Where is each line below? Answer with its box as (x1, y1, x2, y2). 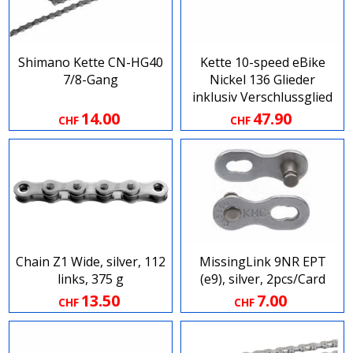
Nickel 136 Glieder (210, 71, 315, 89)
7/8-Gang (63, 71, 118, 89)
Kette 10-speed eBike (199, 54, 325, 72)
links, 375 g (58, 270, 124, 288)
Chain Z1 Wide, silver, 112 (16, 253, 165, 271)
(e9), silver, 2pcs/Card (199, 270, 325, 288)
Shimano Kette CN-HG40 (18, 54, 163, 72)
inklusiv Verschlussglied (192, 88, 333, 106)
